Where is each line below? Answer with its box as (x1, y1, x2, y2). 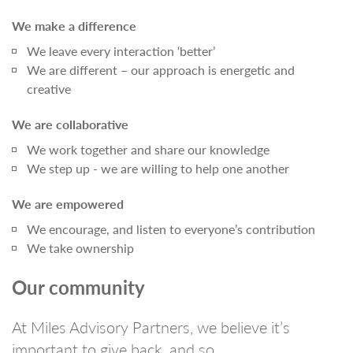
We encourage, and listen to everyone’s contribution (27, 220, 315, 238)
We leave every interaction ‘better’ (27, 42, 215, 60)
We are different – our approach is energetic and (27, 61, 295, 79)
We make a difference (12, 17, 136, 35)
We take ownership (27, 239, 134, 257)
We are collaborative (12, 115, 128, 133)
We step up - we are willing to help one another (27, 159, 289, 177)
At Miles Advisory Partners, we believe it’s (12, 316, 290, 338)
